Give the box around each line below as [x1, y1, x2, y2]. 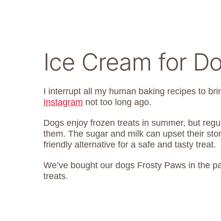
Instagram [43, 97, 83, 107]
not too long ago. [83, 97, 151, 107]
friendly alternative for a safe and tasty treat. [43, 139, 216, 149]
